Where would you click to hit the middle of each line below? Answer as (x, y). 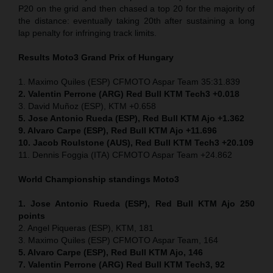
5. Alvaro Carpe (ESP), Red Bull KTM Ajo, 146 (111, 252)
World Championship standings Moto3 (99, 179)
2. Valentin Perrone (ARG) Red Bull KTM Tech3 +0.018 (129, 94)
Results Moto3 (50, 57)
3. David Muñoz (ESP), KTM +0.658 (87, 106)
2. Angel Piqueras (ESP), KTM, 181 (86, 228)
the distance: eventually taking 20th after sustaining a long (136, 20)
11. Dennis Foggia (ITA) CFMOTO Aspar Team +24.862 (125, 154)
